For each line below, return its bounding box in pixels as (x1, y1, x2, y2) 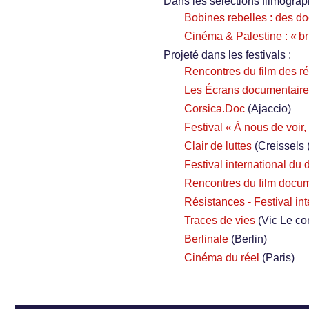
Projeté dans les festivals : (163, 49, 291, 61)
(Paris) (262, 252, 295, 264)
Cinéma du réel (184, 252, 259, 264)
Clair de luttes (184, 140, 252, 152)
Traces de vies (184, 215, 255, 227)
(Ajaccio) (248, 103, 291, 115)
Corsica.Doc (184, 103, 245, 115)
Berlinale (184, 233, 228, 246)
